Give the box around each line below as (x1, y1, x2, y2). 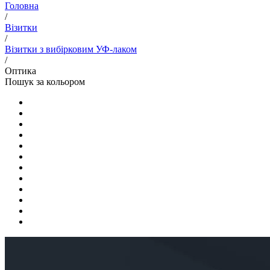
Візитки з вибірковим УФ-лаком (5, 43, 137, 54)
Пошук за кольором (5, 76, 85, 87)
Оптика (5, 65, 36, 76)
